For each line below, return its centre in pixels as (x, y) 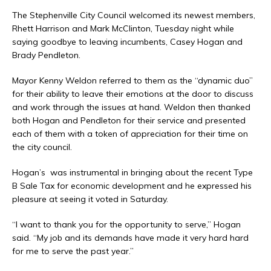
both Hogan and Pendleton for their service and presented (129, 121)
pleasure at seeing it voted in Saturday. (90, 199)
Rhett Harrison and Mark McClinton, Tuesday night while (123, 29)
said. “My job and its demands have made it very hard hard (130, 238)
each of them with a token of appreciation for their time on (130, 134)
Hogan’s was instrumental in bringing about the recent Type (132, 173)
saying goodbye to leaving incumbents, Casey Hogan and (127, 42)
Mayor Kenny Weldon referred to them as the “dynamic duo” (132, 81)
